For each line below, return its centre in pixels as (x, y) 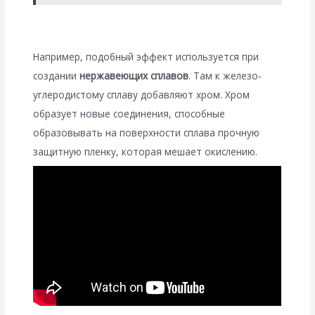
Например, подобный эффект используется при (146, 57)
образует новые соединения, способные (129, 114)
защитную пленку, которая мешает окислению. (146, 152)
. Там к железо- (225, 76)
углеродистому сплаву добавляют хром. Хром (142, 95)
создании (57, 76)
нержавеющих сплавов (134, 76)
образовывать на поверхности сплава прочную (147, 133)
